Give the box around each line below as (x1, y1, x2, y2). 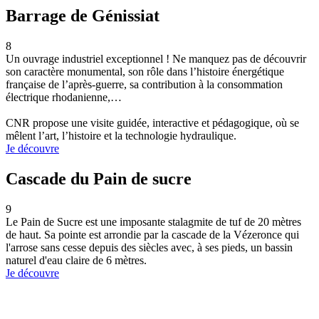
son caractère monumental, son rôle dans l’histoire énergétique (6, 65, 284, 78)
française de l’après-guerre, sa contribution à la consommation (6, 78, 283, 90)
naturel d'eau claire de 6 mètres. (6, 253, 147, 266)
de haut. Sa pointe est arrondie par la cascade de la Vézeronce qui (6, 228, 299, 241)
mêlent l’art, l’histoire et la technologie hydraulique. (6, 129, 236, 142)
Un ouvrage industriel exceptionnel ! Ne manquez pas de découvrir (6, 52, 306, 65)
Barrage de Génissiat (6, 6, 159, 25)
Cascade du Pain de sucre (6, 169, 192, 188)
